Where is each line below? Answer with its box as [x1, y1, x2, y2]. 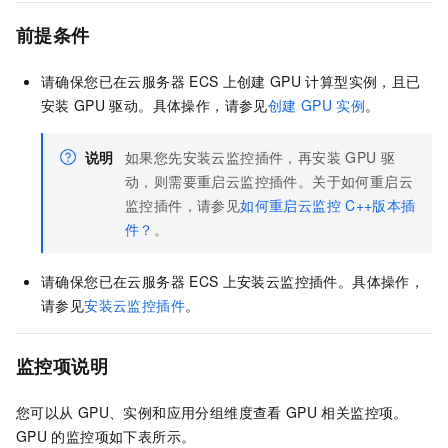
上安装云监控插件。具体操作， [222, 271, 425, 292]
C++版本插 [345, 195, 416, 216]
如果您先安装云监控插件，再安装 [125, 147, 341, 168]
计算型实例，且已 [305, 71, 421, 92]
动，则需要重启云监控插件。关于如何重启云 [125, 171, 413, 192]
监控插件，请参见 [125, 195, 241, 216]
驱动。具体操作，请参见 [109, 95, 268, 116]
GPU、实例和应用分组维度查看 [77, 402, 282, 423]
